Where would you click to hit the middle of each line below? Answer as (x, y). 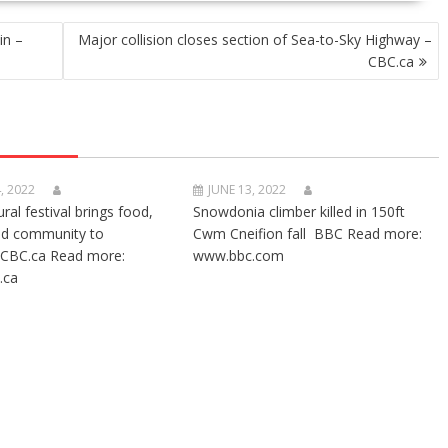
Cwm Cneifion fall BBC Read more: (308, 233)
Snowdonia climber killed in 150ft (299, 211)
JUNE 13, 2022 (247, 189)
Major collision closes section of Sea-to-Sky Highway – (255, 39)
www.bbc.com (239, 255)
